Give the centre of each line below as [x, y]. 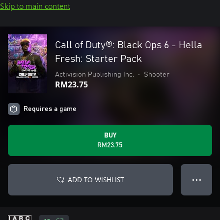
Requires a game [50, 109]
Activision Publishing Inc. [95, 75]
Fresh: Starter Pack [98, 59]
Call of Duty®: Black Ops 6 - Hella [129, 45]
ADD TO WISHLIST [96, 179]
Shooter [157, 75]
